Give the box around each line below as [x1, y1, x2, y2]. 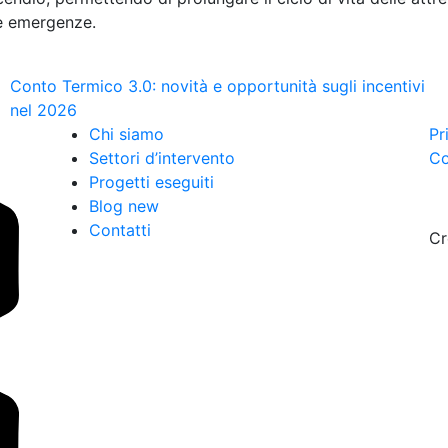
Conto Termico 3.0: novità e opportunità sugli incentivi [10, 76, 425, 96]
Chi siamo [89, 124, 164, 144]
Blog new [89, 196, 159, 216]
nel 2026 [10, 100, 77, 120]
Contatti [89, 220, 151, 240]
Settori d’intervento [89, 148, 235, 168]
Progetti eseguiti [89, 172, 214, 192]
